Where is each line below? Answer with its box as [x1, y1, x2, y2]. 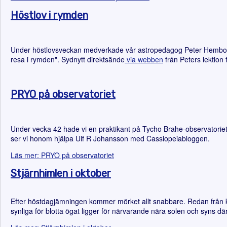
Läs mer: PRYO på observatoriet [11, 150, 114, 160]
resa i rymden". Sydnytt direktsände [11, 54, 125, 64]
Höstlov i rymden [11, 9, 88, 21]
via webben [125, 54, 163, 64]
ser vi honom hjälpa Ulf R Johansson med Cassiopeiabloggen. [11, 133, 210, 143]
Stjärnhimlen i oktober [11, 167, 111, 179]
